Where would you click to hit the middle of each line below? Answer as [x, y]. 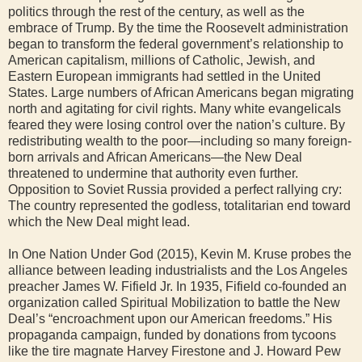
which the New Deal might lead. [99, 222]
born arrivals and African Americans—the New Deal [155, 157]
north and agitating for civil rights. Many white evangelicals [175, 109]
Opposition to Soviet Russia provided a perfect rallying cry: [175, 189]
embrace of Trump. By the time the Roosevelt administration [178, 28]
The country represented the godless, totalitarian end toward [179, 206]
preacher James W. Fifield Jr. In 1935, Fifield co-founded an [177, 286]
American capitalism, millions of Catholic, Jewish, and [162, 60]
